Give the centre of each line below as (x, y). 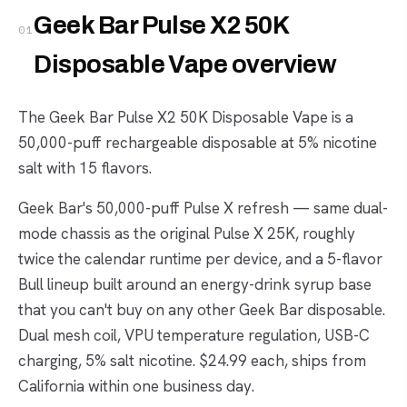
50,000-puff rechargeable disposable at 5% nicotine (198, 142)
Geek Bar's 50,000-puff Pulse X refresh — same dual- (203, 208)
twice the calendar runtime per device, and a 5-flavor (200, 258)
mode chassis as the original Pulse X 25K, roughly (187, 233)
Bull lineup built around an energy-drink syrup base (195, 284)
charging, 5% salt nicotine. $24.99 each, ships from (192, 360)
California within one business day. (136, 386)
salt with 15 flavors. (85, 168)
